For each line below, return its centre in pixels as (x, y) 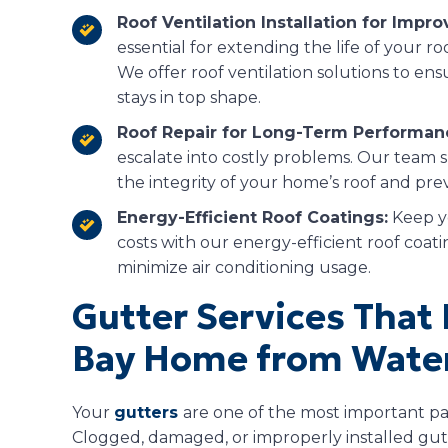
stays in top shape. (189, 97)
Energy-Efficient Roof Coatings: (252, 217)
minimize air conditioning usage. (244, 267)
